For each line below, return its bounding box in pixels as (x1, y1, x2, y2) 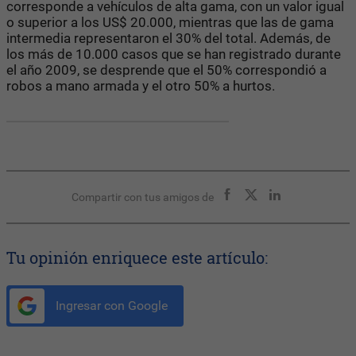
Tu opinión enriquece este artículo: (6, 246, 268, 268)
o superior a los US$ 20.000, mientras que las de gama (6, 14, 334, 30)
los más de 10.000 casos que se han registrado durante (6, 45, 341, 62)
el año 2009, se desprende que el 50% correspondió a (6, 61, 327, 78)
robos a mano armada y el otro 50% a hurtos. (6, 77, 275, 94)
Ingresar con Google (52, 297, 168, 313)
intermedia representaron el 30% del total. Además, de (6, 29, 331, 46)
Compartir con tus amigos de (71, 190, 214, 203)
